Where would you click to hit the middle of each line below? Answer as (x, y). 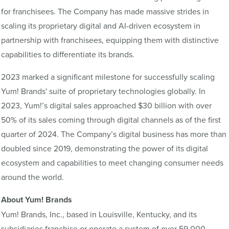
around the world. (32, 177)
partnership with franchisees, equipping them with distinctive (110, 40)
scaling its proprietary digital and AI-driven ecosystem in (101, 26)
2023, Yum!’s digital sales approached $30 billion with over (106, 106)
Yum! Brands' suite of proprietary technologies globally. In (103, 91)
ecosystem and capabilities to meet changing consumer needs (112, 163)
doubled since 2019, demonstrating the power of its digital (105, 148)
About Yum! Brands (37, 200)
